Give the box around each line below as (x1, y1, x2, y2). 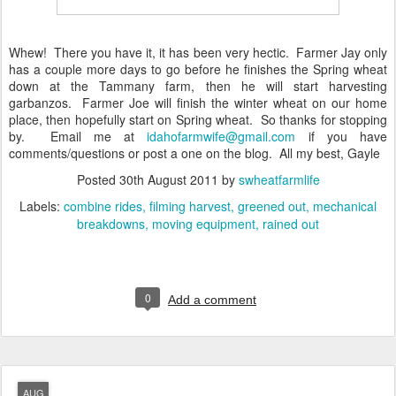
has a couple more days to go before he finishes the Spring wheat (9, 59, 387, 78)
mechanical (313, 196, 377, 215)
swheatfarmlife (238, 170, 320, 188)
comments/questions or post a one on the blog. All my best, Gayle (9, 143, 380, 162)
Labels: (19, 196, 64, 215)
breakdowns (77, 214, 145, 232)
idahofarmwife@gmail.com (147, 126, 296, 145)
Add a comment (168, 292, 256, 307)
